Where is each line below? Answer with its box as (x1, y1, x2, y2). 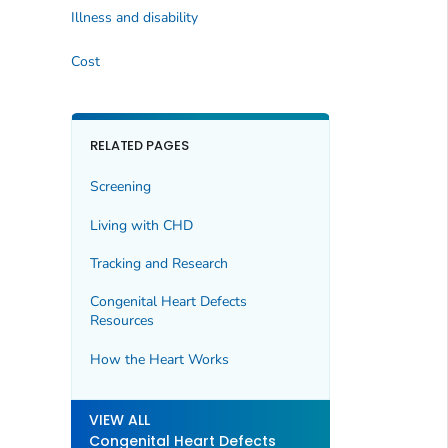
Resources (89, 311, 154, 331)
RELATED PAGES (89, 135, 190, 155)
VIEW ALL (88, 410, 150, 431)
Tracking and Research (89, 253, 228, 273)
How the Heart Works (89, 349, 229, 369)
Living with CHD (89, 215, 193, 235)
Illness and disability (70, 8, 198, 28)
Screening (89, 177, 151, 197)
